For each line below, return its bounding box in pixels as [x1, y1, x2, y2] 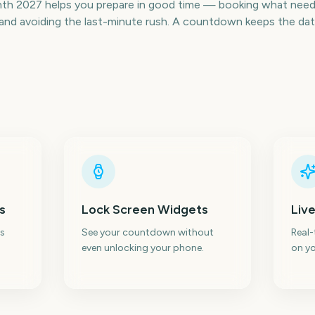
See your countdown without [81, 226, 214, 238]
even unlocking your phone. [81, 242, 204, 254]
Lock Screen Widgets [81, 202, 208, 217]
